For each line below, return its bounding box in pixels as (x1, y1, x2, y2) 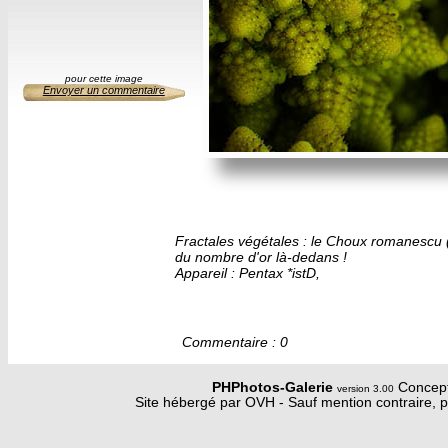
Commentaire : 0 (181, 334, 288, 350)
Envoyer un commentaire (42, 84, 165, 97)
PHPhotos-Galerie (212, 379, 337, 395)
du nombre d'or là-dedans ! (175, 249, 348, 266)
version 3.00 (337, 382, 394, 394)
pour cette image (64, 73, 143, 85)
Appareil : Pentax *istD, (175, 265, 321, 282)
